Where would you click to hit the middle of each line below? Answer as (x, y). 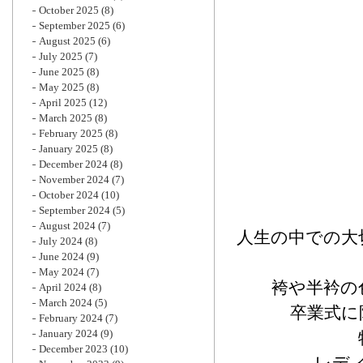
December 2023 (73, 349)
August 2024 (67, 226)
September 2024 (75, 210)
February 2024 (71, 318)
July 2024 (61, 241)
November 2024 (74, 179)
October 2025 (69, 10)
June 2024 (62, 256)
